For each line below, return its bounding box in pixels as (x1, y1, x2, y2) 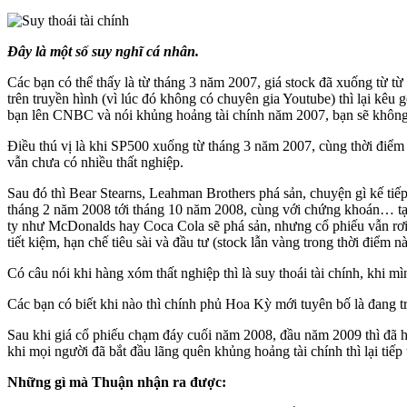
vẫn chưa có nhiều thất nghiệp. (7, 154, 187, 171)
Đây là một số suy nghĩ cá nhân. (7, 44, 199, 60)
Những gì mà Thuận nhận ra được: (7, 374, 226, 391)
